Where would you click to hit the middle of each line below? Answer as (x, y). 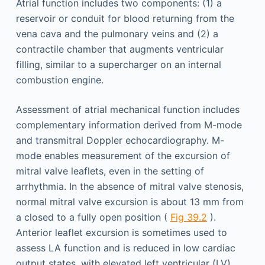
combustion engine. (59, 80)
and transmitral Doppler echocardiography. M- (120, 140)
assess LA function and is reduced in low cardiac (125, 248)
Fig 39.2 (188, 217)
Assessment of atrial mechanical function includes (127, 109)
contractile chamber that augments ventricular (119, 49)
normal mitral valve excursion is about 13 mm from (130, 201)
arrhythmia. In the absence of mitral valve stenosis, (130, 186)
